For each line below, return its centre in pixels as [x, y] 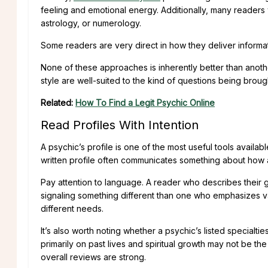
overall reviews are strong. [93, 257]
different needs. [72, 208]
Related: [58, 102]
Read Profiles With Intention [120, 125]
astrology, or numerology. [91, 23]
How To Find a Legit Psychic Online [145, 102]
